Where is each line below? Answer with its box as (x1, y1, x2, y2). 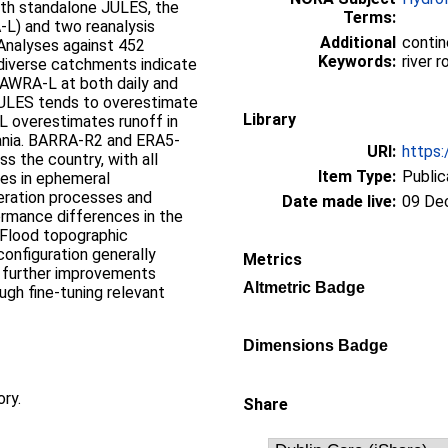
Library (243, 109, 296, 129)
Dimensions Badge (243, 336, 388, 354)
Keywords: (318, 51, 396, 71)
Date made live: (282, 191, 396, 211)
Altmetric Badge (243, 278, 365, 296)
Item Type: (318, 166, 396, 186)
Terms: (343, 7, 396, 27)
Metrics (243, 249, 302, 269)
